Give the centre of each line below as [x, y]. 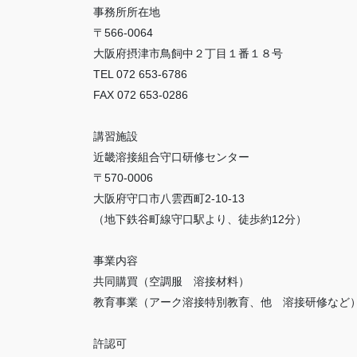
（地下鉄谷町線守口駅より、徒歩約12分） [200, 219]
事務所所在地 [127, 12]
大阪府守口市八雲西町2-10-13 [169, 198]
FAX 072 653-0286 [141, 94]
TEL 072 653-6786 [140, 74]
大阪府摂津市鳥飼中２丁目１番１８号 [188, 53]
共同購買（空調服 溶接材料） [171, 281]
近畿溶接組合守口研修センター [171, 157]
